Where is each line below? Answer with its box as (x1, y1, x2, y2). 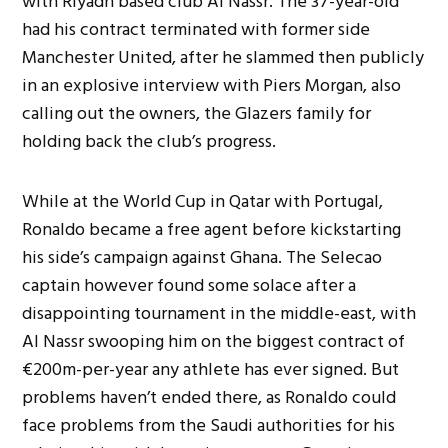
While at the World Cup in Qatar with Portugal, (22, 187, 384, 217)
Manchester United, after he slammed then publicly (22, 43, 425, 73)
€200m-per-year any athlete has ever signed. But (22, 355, 400, 385)
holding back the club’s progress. (22, 127, 277, 157)
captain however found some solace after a (22, 271, 357, 301)
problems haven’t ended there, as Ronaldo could (22, 383, 397, 413)
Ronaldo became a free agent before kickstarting (22, 215, 402, 245)
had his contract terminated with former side (22, 15, 371, 45)
